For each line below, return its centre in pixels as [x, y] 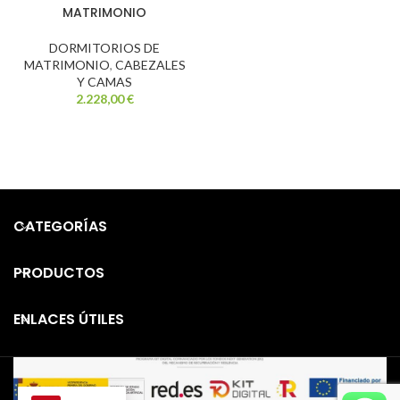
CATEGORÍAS [60, 226]
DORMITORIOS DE [104, 47]
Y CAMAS [104, 81]
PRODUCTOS [59, 272]
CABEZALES [150, 64]
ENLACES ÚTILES [69, 319]
